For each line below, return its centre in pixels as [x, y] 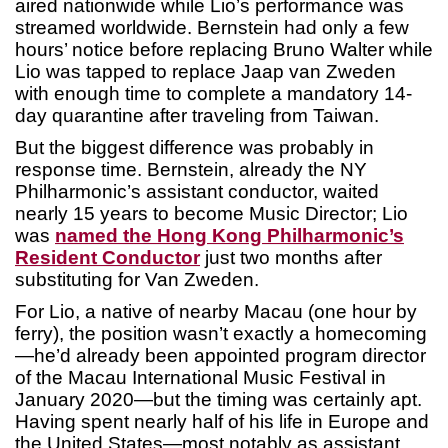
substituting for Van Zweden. [142, 280]
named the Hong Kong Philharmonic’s [229, 236]
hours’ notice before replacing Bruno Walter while [224, 50]
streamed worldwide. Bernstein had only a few [212, 28]
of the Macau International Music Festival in [200, 378]
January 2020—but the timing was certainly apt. [218, 400]
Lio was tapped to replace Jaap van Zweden [205, 72]
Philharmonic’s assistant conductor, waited [197, 192]
